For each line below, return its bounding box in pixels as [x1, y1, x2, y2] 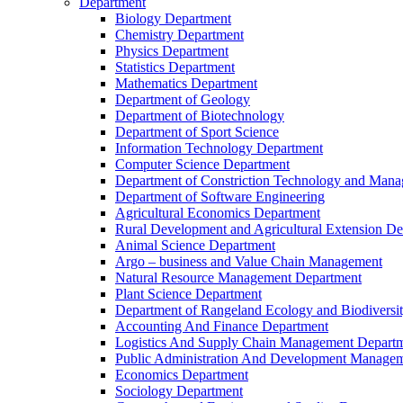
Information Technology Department [115, 140, 323, 156]
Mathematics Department [115, 76, 257, 91]
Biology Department [115, 11, 231, 26]
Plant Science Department [115, 286, 262, 301]
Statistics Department [115, 59, 235, 75]
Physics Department [115, 43, 228, 58]
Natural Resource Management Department [115, 270, 362, 285]
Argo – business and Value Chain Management [115, 254, 382, 269]
